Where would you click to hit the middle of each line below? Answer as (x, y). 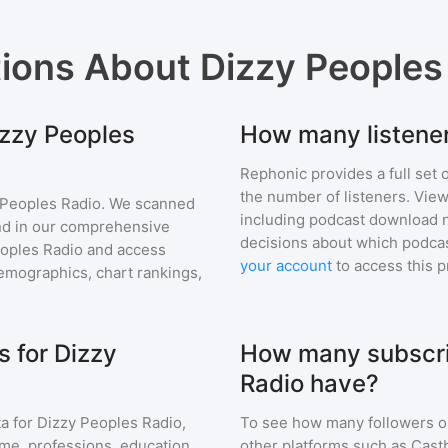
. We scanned (148, 203)
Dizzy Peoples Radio (109, 422)
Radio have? (309, 383)
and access (126, 249)
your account (286, 265)
